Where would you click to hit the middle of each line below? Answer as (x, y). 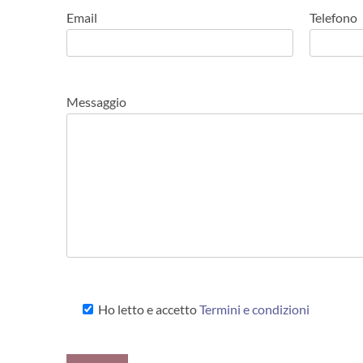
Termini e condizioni (255, 309)
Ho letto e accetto (148, 309)
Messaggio (97, 102)
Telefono (334, 18)
